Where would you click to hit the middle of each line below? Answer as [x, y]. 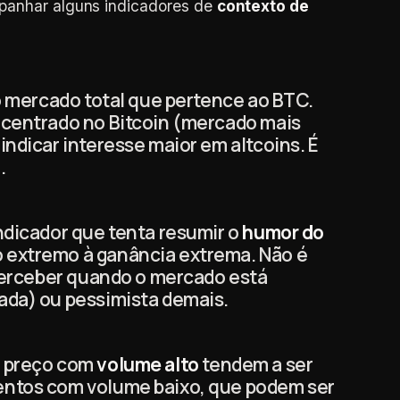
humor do [283, 232]
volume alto [148, 364]
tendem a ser [256, 364]
